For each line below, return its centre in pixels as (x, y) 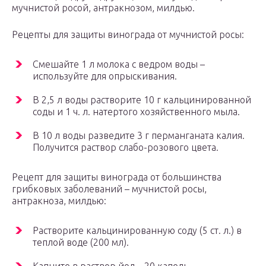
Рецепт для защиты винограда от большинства (117, 177)
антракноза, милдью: (59, 201)
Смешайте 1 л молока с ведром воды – (119, 64)
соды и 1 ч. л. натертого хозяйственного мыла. (136, 112)
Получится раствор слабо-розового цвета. (126, 148)
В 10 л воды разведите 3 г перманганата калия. (139, 136)
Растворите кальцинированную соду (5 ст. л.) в (137, 231)
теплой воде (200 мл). (81, 243)
